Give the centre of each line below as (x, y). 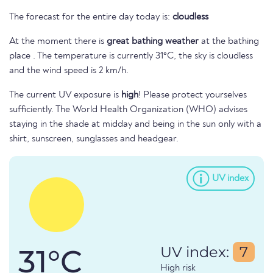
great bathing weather (153, 42)
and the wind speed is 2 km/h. (69, 71)
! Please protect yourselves (193, 95)
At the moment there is (58, 42)
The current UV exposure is (65, 95)
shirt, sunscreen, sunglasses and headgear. (94, 139)
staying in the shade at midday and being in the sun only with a (135, 125)
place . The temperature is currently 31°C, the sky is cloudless (131, 56)
